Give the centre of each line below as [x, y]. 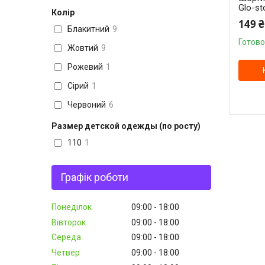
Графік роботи [94, 177]
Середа [66, 237]
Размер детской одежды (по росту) [126, 126]
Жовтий [83, 48]
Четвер [66, 253]
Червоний [86, 105]
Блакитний [88, 29]
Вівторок [69, 222]
